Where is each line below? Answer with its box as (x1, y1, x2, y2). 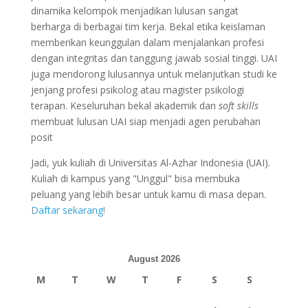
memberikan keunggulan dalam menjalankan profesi (30, 35, 264, 49)
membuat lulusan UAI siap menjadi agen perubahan (30, 114, 261, 128)
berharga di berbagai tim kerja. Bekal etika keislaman (30, 19, 265, 33)
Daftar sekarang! (30, 203, 105, 217)
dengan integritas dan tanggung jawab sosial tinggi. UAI (30, 51, 277, 65)
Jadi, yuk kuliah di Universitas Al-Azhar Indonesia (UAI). (30, 155, 270, 169)
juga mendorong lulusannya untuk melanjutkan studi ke (30, 67, 277, 80)
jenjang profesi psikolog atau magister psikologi (30, 82, 244, 96)
